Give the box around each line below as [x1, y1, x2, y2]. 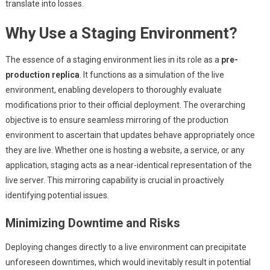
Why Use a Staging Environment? [5, 24, 237, 43]
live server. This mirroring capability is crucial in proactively [5, 175, 224, 186]
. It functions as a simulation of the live [79, 70, 224, 80]
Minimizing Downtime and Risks [5, 216, 180, 231]
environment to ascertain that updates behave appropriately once [5, 130, 255, 140]
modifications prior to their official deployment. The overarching [5, 100, 245, 110]
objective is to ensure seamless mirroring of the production [5, 115, 228, 125]
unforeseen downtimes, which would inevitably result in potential [5, 257, 251, 268]
